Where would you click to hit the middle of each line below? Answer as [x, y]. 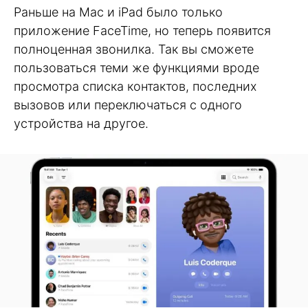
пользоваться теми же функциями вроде [136, 67]
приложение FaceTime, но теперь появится [142, 30]
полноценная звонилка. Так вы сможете [134, 49]
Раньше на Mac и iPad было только [118, 12]
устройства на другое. [81, 123]
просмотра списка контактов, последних [135, 86]
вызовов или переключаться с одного [128, 104]
